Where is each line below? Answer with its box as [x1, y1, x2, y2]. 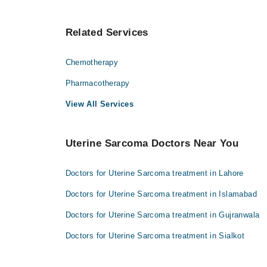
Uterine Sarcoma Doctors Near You [65, 137, 238, 149]
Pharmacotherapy [65, 78, 130, 88]
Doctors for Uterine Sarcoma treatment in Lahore [65, 168, 244, 178]
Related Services [65, 26, 148, 38]
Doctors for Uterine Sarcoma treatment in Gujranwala [65, 210, 260, 219]
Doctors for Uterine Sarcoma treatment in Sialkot [65, 231, 245, 240]
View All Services [65, 99, 134, 108]
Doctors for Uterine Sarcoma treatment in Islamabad [65, 189, 257, 198]
